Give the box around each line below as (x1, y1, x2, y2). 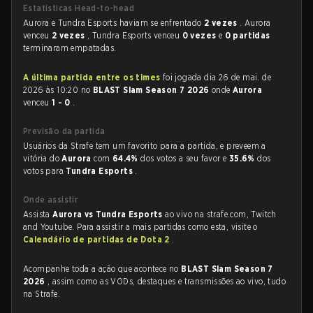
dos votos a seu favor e (140, 153, 229, 163)
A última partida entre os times (23, 72, 161, 82)
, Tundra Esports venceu (87, 30, 182, 41)
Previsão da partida (23, 126, 105, 136)
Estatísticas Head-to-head (23, 3, 134, 13)
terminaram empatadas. (23, 43, 117, 53)
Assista (23, 209, 53, 219)
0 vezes (182, 30, 219, 41)
